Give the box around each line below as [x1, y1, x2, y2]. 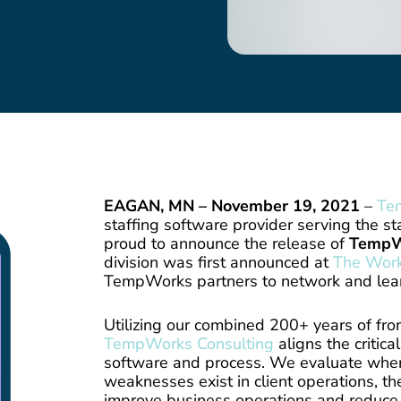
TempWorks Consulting [104, 332, 275, 354]
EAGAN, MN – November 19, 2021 [104, 194, 361, 217]
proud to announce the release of [104, 232, 350, 254]
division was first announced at [104, 251, 334, 273]
